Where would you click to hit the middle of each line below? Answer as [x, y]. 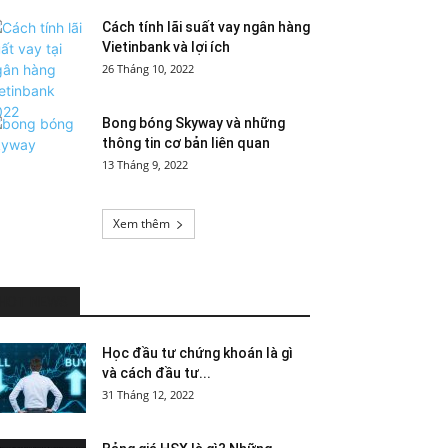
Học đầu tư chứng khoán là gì [197, 353]
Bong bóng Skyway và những [193, 123]
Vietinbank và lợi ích [166, 47]
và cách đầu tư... [156, 373]
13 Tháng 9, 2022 [145, 164]
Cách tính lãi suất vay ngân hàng [206, 27]
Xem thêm [141, 223]
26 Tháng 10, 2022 [148, 68]
